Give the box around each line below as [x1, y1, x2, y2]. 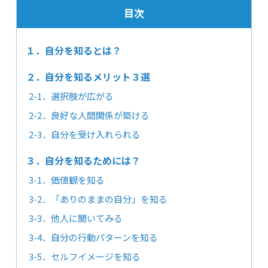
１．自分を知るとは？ [25, 43, 121, 58]
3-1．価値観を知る [28, 173, 105, 187]
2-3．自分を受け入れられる [28, 128, 141, 141]
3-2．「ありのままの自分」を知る [28, 193, 167, 206]
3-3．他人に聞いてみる [28, 212, 123, 225]
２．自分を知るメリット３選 [25, 69, 150, 84]
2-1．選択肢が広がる [28, 90, 114, 103]
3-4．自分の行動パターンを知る [28, 231, 158, 244]
